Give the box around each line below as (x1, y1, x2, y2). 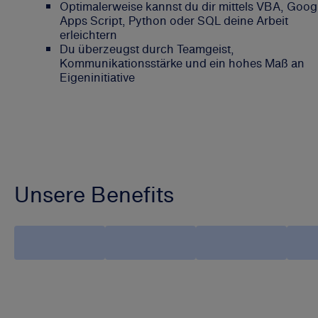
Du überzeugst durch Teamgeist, (60, 40, 234, 57)
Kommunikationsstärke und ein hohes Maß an (60, 54, 305, 72)
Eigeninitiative (60, 68, 135, 86)
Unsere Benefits (14, 178, 174, 210)
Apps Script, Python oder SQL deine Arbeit (60, 11, 288, 29)
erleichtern (60, 26, 117, 43)
